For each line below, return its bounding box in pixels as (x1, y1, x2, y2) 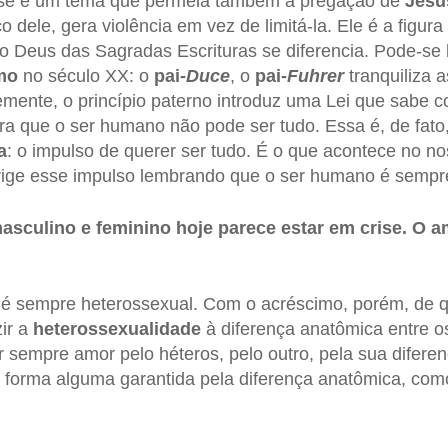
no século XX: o (17, 66, 154, 87)
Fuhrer (286, 66, 344, 87)
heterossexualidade (32, 319, 201, 340)
